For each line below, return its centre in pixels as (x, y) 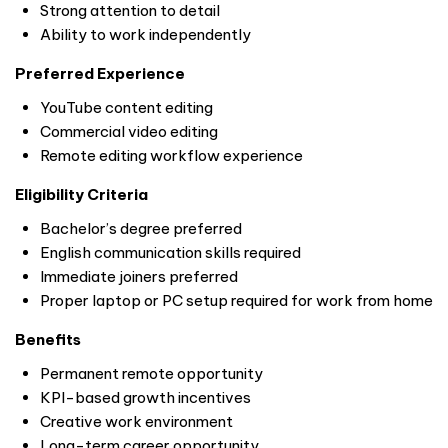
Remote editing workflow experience (171, 156)
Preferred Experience (100, 74)
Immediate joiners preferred (139, 277)
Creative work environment (136, 422)
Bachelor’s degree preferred (141, 229)
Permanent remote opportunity (151, 374)
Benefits (48, 340)
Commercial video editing (129, 132)
